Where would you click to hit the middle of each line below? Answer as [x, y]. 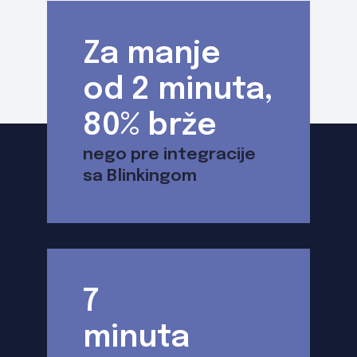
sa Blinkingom [140, 176]
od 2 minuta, [178, 90]
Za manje [152, 54]
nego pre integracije [169, 154]
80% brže [150, 126]
